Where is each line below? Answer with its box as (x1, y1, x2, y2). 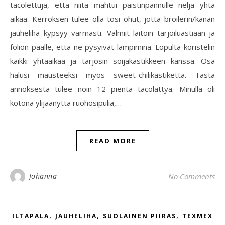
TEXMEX (182, 212, 213, 220)
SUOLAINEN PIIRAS (103, 212, 176, 220)
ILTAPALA (12, 212, 49, 220)
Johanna (29, 171, 57, 181)
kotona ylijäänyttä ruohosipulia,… (10, 98, 122, 108)
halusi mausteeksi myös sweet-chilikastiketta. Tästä (10, 70, 215, 80)
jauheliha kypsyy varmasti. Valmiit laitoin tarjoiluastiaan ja (10, 28, 215, 38)
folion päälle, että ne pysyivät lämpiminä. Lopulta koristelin (10, 42, 215, 52)
